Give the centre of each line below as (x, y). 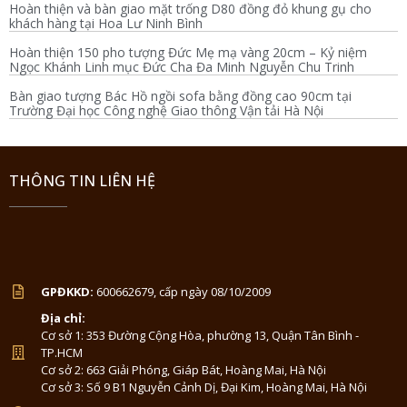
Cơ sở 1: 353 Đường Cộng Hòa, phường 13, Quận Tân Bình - (200, 335)
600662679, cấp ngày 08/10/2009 (182, 291)
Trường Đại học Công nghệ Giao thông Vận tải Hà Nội (166, 110)
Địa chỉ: (63, 318)
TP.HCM (62, 352)
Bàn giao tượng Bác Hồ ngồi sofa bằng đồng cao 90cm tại (180, 95)
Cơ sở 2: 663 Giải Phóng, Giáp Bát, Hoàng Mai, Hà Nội (184, 369)
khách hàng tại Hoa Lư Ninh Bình (106, 23)
